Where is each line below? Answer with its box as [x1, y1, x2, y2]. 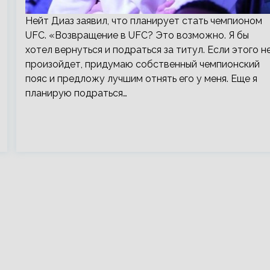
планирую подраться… [25, 87, 127, 99]
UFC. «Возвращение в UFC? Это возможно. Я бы [25, 30, 249, 41]
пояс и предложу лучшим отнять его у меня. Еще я [25, 73, 257, 84]
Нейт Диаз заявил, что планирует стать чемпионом [25, 15, 262, 27]
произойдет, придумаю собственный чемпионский [25, 58, 260, 70]
